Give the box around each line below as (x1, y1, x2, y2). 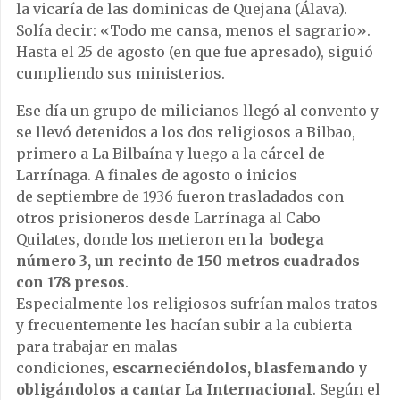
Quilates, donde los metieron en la (16, 229, 270, 248)
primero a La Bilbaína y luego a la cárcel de (16, 144, 325, 162)
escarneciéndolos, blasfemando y (112, 358, 367, 377)
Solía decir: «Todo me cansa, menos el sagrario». (16, 21, 371, 39)
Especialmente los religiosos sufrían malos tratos (16, 294, 378, 312)
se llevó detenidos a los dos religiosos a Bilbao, (16, 122, 355, 141)
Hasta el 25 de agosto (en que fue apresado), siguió (16, 42, 373, 61)
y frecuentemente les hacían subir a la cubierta (16, 315, 352, 334)
